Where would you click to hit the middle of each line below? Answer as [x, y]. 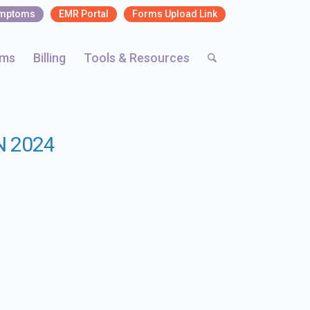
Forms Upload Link [175, 14]
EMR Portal [84, 14]
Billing [49, 58]
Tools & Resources [136, 58]
